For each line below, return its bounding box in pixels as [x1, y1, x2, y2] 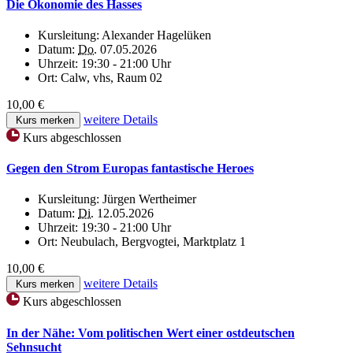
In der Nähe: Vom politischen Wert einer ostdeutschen [6, 325, 295, 340]
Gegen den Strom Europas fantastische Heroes [6, 162, 254, 176]
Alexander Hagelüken [102, 28, 211, 42]
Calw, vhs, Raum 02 [61, 70, 162, 84]
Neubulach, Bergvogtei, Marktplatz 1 [61, 235, 246, 249]
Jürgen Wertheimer [102, 192, 196, 206]
